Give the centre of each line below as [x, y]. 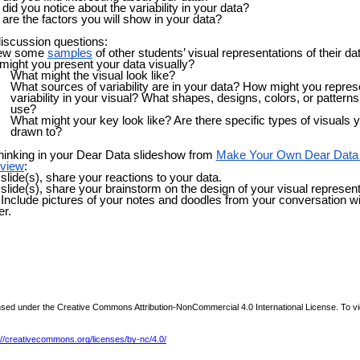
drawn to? [36, 132]
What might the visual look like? [92, 76]
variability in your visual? [76, 98]
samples [70, 53]
